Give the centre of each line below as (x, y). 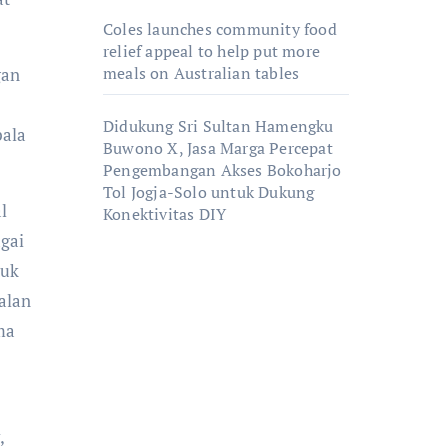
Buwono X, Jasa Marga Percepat (218, 148)
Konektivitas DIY (165, 214)
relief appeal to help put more (211, 51)
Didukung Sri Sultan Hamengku (218, 126)
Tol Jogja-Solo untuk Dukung (209, 192)
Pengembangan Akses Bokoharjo (222, 170)
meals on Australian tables (201, 73)
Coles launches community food (220, 29)
